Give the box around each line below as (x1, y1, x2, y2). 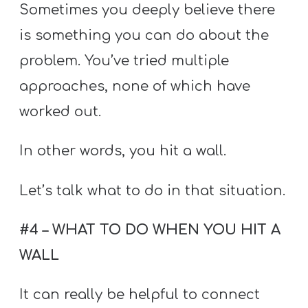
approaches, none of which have (19, 78, 251, 95)
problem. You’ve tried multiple (19, 53, 230, 69)
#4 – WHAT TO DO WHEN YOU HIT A (19, 221, 281, 238)
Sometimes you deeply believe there (19, 2, 276, 19)
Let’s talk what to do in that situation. (19, 182, 286, 199)
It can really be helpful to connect (19, 287, 261, 303)
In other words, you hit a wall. (19, 143, 227, 159)
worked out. (19, 104, 102, 120)
